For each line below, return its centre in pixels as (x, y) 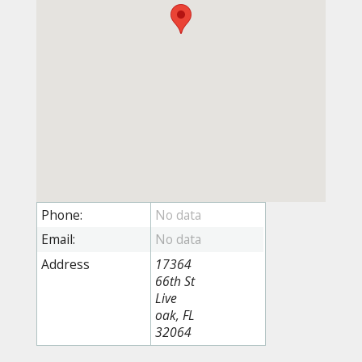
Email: (58, 240)
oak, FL (175, 315)
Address (65, 264)
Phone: (61, 215)
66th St (175, 281)
